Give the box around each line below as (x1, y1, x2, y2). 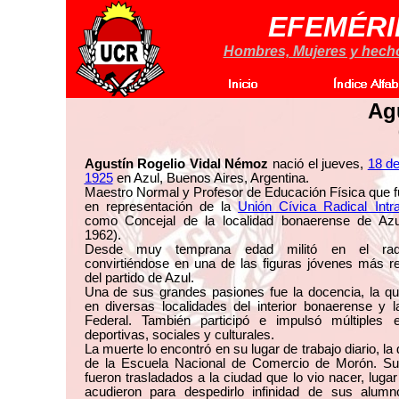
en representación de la (84, 199, 239, 214)
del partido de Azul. (84, 271, 194, 285)
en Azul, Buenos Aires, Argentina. (112, 171, 309, 185)
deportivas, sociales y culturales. (84, 328, 274, 342)
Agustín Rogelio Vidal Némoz (84, 157, 269, 171)
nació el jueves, (268, 157, 368, 171)
